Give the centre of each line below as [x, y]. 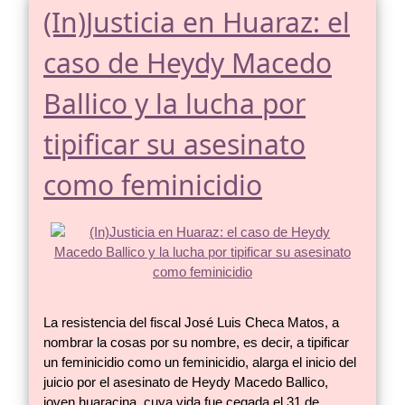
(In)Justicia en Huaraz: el [197, 23]
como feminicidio [153, 185]
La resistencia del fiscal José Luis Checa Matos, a [191, 323]
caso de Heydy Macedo [188, 63]
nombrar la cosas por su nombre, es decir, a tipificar [196, 343]
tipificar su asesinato [174, 145]
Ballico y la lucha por [174, 104]
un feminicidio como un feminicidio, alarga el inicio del [200, 363]
